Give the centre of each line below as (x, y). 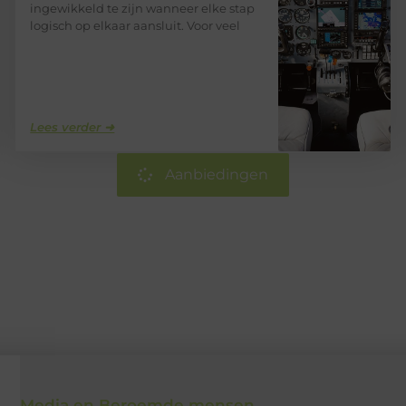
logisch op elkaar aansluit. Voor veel (135, 26)
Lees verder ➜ (72, 127)
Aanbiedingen (217, 175)
